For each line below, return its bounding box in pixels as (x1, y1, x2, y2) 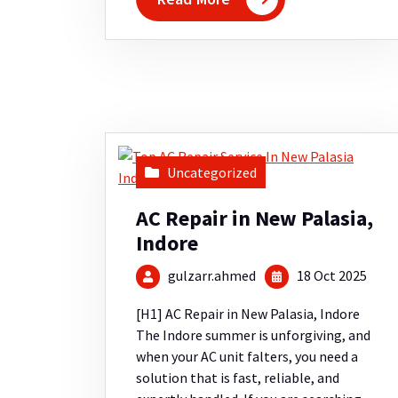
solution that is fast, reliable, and (136, 369, 339, 387)
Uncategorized (167, 163, 257, 182)
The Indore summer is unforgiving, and (136, 326, 370, 345)
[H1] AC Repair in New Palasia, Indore (136, 305, 360, 323)
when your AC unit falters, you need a (136, 347, 358, 366)
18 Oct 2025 (294, 267, 368, 285)
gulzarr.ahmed (168, 267, 257, 285)
